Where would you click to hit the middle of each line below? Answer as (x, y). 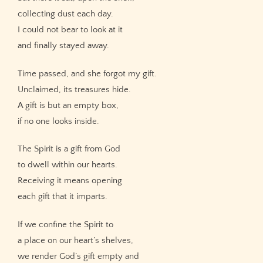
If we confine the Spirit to (65, 225)
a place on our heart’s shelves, (75, 241)
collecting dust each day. (65, 14)
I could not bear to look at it (70, 29)
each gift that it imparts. (63, 197)
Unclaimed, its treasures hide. (74, 89)
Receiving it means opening (70, 181)
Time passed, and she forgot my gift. (87, 73)
